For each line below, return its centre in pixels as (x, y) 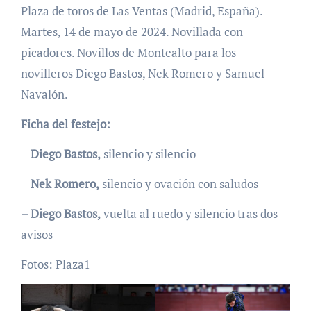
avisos (36, 235)
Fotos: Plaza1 (55, 264)
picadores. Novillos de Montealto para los (128, 53)
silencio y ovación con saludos (178, 184)
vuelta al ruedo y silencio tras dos (189, 214)
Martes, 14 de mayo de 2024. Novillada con (132, 32)
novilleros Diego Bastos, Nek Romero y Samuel (142, 74)
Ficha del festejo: (65, 124)
